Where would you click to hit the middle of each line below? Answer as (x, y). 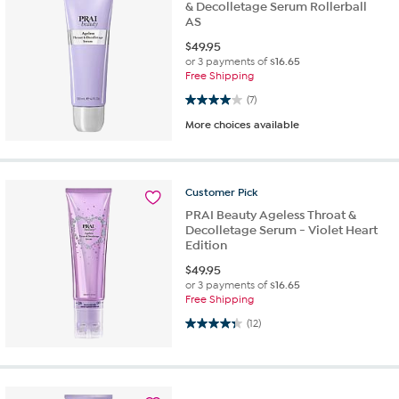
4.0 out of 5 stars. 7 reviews (207, 99)
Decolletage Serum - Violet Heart (282, 231)
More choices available (243, 124)
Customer (211, 193)
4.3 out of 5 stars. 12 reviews (207, 322)
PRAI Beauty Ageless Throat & (271, 216)
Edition (207, 246)
